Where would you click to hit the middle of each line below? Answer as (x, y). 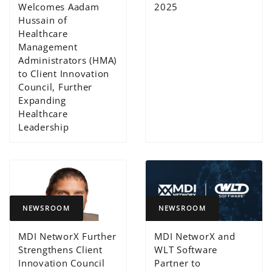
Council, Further (56, 87)
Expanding (42, 100)
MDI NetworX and (195, 236)
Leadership (44, 127)
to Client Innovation (64, 73)
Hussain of (43, 20)
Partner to (178, 263)
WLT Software (186, 250)
